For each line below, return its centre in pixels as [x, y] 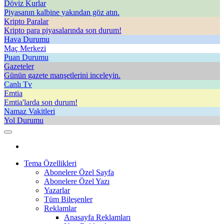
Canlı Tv [18, 84]
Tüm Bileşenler [68, 199]
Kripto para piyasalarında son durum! [63, 30]
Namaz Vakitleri [29, 111]
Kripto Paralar [26, 21]
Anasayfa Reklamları [97, 217]
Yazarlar [57, 190]
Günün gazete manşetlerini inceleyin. [62, 75]
